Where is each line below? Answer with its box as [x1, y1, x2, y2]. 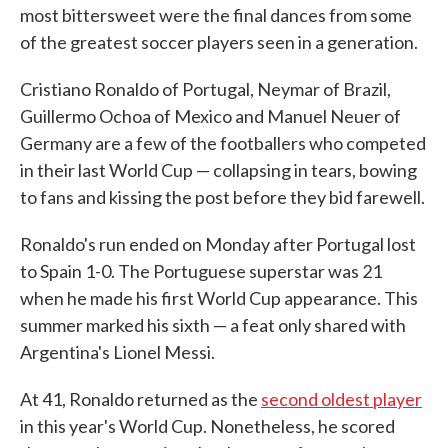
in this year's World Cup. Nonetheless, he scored [20, 415, 395, 437]
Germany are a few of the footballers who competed [20, 132, 426, 154]
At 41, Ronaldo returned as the [20, 388, 261, 410]
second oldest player [261, 388, 422, 410]
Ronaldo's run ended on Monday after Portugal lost [20, 233, 416, 255]
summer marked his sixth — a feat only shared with [20, 314, 406, 336]
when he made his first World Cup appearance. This [20, 287, 418, 309]
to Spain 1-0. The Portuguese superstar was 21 [20, 260, 382, 282]
